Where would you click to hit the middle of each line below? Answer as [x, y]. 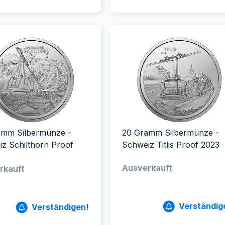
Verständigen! [60, 207]
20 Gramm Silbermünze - [170, 133]
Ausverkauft [147, 168]
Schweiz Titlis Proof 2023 [171, 145]
